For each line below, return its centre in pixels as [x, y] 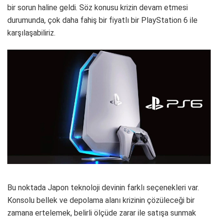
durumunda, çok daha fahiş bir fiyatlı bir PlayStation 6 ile [102, 20]
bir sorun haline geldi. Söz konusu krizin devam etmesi [98, 8]
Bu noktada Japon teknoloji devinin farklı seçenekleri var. [103, 187]
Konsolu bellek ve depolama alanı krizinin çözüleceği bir [101, 200]
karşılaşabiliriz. [31, 33]
